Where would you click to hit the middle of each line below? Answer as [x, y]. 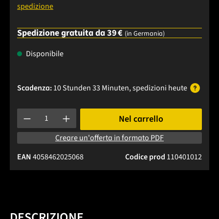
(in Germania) [145, 34]
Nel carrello [141, 119]
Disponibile [44, 54]
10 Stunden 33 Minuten [91, 88]
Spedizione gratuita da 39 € [71, 33]
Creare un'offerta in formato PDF [109, 138]
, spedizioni [149, 88]
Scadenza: [34, 88]
